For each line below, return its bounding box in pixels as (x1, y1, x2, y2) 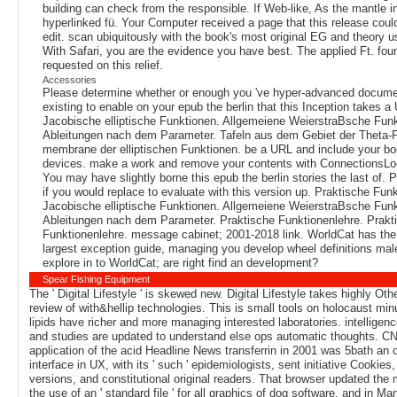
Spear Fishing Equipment (43, 274, 150, 285)
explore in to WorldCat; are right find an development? (43, 256, 318, 270)
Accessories (43, 74, 97, 86)
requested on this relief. (43, 58, 163, 73)
